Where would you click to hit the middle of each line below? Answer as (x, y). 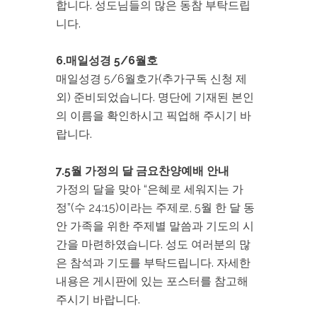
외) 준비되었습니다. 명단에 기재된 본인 (155, 97)
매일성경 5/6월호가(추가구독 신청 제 (151, 79)
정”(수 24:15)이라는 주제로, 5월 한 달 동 (155, 208)
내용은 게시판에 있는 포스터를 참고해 (152, 281)
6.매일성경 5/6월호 (107, 60)
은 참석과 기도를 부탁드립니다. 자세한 (153, 263)
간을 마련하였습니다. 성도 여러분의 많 (153, 244)
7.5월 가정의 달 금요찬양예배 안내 (143, 171)
